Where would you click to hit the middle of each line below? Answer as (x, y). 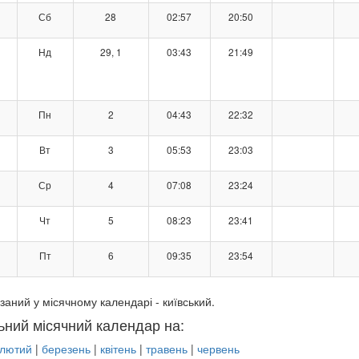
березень (66, 349)
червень (218, 349)
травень (166, 349)
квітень (118, 349)
